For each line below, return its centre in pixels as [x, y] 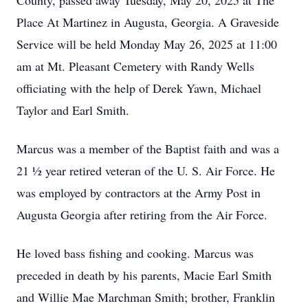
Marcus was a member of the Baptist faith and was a [148, 148]
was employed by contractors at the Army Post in [139, 192]
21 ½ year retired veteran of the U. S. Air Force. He [146, 170]
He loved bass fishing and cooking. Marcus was [135, 253]
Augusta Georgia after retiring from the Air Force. [142, 214]
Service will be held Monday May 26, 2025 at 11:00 [147, 44]
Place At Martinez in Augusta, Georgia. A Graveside [148, 22]
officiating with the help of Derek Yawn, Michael [139, 88]
